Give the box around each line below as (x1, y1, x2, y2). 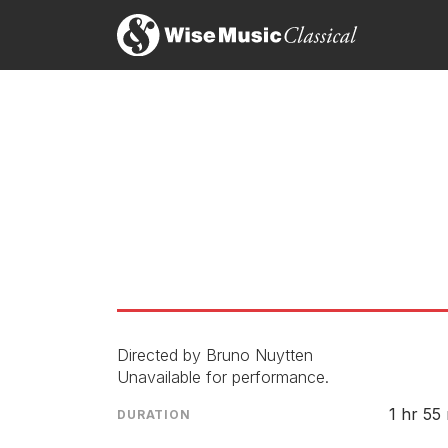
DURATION (117, 407, 191, 422)
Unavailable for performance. (117, 367, 329, 387)
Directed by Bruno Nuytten (117, 345, 313, 365)
